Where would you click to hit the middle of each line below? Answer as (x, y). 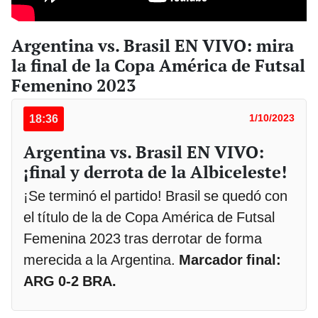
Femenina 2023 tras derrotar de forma (143, 238)
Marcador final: (230, 259)
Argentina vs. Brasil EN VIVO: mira (153, 45)
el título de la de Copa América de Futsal (149, 217)
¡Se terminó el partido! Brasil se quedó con (155, 196)
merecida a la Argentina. (101, 259)
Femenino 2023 (74, 85)
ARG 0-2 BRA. (70, 281)
